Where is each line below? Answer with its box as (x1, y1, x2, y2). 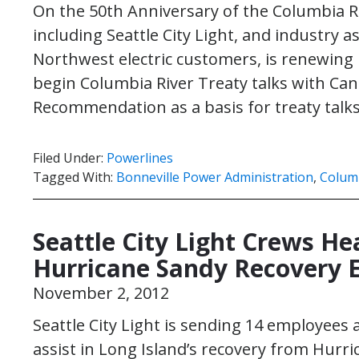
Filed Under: (33, 149, 107, 167)
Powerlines (107, 149, 173, 167)
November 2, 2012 (33, 282, 169, 304)
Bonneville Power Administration (116, 168, 313, 186)
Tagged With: (33, 168, 116, 186)
